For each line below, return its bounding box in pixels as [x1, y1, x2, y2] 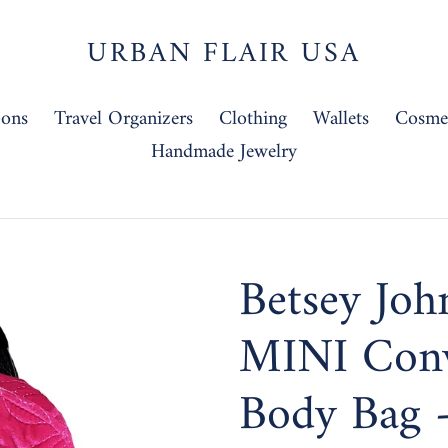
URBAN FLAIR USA [87, 30, 361, 79]
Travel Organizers [53, 102, 193, 137]
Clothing [218, 102, 287, 137]
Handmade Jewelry [151, 135, 297, 170]
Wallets [312, 102, 369, 137]
